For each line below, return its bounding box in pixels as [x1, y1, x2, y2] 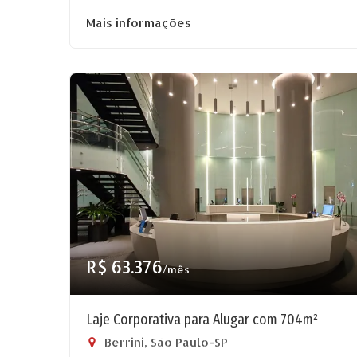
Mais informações [86, 15, 191, 30]
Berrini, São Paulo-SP [101, 335, 228, 350]
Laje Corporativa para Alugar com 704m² [86, 311, 318, 328]
